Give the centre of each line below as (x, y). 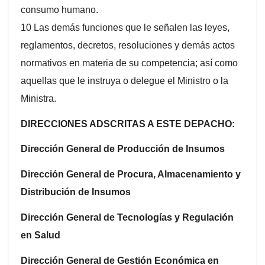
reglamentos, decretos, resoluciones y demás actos (128, 45)
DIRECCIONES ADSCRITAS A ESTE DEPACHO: (128, 124)
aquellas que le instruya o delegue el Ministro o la (125, 80)
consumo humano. (59, 9)
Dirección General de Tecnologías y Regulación (127, 217)
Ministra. (38, 98)
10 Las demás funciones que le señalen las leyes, (125, 27)
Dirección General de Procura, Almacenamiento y (131, 174)
